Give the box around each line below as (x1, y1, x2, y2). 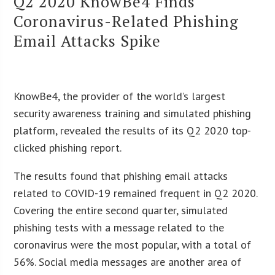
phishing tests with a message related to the (14, 220, 225, 234)
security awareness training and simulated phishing (14, 106, 252, 120)
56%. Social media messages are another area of (14, 254, 242, 269)
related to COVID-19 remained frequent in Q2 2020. (14, 185, 258, 200)
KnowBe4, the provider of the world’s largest (14, 88, 226, 103)
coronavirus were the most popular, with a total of (14, 237, 252, 252)
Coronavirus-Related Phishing (14, 10, 239, 31)
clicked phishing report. (14, 140, 122, 155)
